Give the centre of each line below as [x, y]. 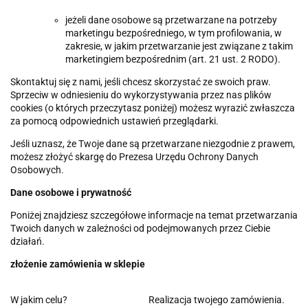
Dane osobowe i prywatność [71, 192]
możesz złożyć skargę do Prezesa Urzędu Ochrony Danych [134, 156]
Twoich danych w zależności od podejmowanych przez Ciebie [140, 228]
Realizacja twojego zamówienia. [217, 299]
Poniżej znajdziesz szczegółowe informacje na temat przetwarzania [154, 215]
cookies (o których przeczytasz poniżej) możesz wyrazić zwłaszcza [153, 108]
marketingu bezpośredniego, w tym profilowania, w [174, 33]
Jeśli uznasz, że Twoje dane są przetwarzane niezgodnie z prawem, [153, 143]
